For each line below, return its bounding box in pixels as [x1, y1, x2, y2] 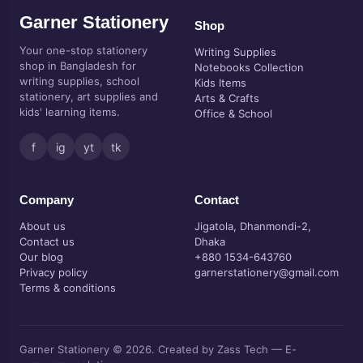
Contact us [19, 235, 75, 248]
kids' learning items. [19, 105, 120, 118]
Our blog [19, 250, 63, 263]
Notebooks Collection [194, 61, 304, 74]
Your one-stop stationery [19, 44, 147, 57]
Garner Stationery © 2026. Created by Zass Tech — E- [19, 343, 297, 356]
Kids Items [194, 76, 246, 89]
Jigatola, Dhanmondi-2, [194, 220, 311, 233]
